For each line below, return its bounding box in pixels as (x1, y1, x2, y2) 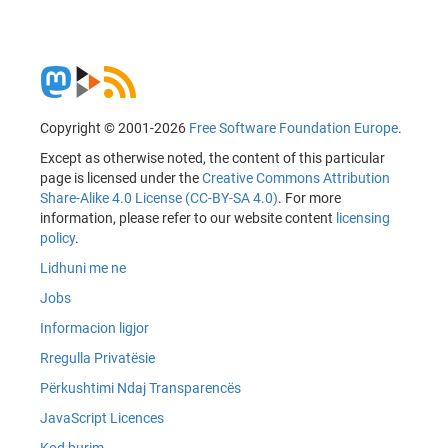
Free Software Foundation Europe (189, 119, 398, 136)
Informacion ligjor (40, 319, 149, 336)
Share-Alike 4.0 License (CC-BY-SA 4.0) (40, 189, 278, 206)
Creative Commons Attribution (202, 169, 390, 186)
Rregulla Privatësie (40, 349, 155, 366)
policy (40, 229, 75, 246)
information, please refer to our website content (40, 209, 336, 226)
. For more (278, 189, 341, 206)
